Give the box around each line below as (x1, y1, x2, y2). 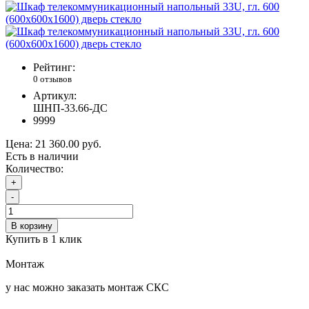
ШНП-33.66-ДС (33, 101, 108, 114)
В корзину (11, 220, 52, 231)
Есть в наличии (6, 150, 79, 162)
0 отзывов (33, 74, 72, 85)
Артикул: (33, 89, 77, 101)
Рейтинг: (33, 61, 75, 74)
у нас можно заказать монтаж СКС (6, 281, 169, 293)
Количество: (6, 162, 63, 175)
